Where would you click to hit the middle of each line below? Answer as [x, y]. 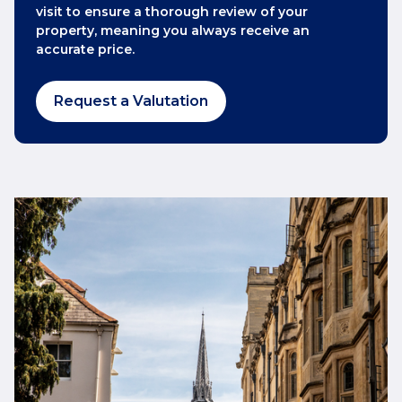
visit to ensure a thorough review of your [172, 11]
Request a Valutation [131, 100]
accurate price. [85, 49]
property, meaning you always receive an [173, 30]
